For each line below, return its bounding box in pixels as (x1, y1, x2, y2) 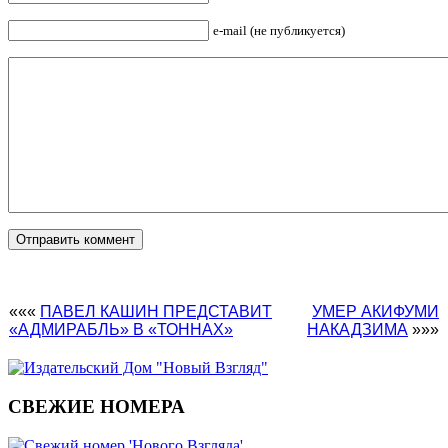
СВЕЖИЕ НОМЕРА (8, 395, 185, 417)
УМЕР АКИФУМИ (312, 303, 439, 321)
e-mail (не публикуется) (213, 23, 345, 39)
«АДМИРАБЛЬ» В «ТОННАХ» (9, 321, 233, 339)
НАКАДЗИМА (307, 321, 408, 339)
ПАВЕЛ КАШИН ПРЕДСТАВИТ (40, 303, 272, 321)
